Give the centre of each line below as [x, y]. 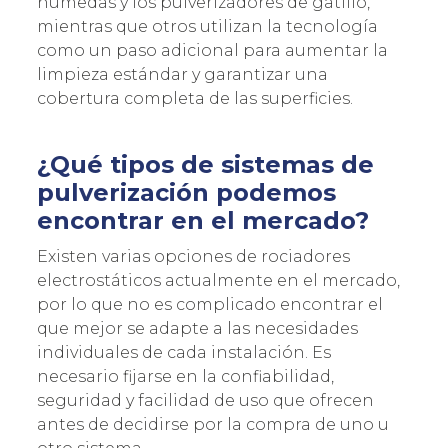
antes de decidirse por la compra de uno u [213, 424]
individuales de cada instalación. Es [184, 352]
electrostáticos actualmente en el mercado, [218, 280]
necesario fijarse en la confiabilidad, [185, 376]
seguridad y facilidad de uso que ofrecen [205, 400]
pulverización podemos [186, 192]
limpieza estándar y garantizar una [182, 74]
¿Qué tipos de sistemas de [205, 164]
